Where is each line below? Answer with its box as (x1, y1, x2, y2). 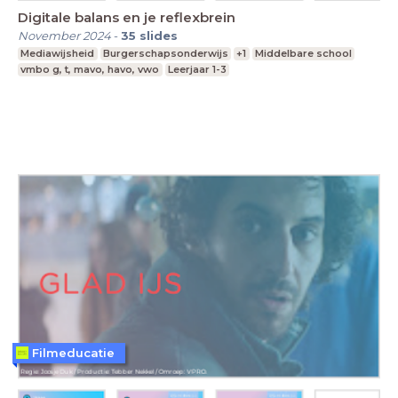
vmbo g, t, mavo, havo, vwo (20, 62, 160, 76)
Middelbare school (255, 46, 353, 60)
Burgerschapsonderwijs (102, 46, 228, 60)
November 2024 (18, 28, 111, 43)
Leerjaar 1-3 (167, 62, 227, 76)
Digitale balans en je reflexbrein (18, 8, 235, 26)
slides (139, 28, 178, 43)
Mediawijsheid (20, 46, 95, 60)
